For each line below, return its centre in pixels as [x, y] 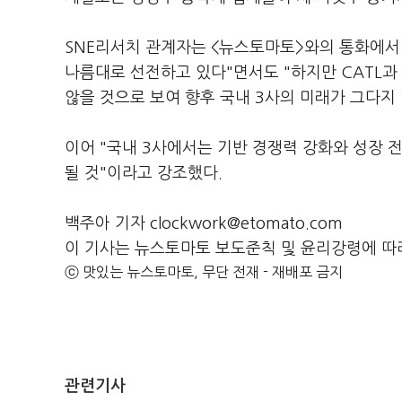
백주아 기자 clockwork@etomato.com [204, 223]
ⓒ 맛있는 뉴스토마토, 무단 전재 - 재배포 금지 [204, 272]
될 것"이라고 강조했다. [146, 173]
